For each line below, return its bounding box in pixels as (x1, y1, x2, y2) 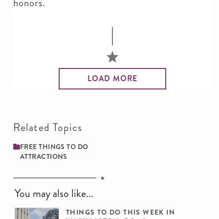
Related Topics (13, 120, 83, 135)
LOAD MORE (87, 73, 138, 84)
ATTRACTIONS (20, 152, 67, 161)
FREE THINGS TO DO (20, 142, 88, 152)
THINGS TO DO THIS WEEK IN (66, 207, 175, 217)
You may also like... (15, 186, 93, 201)
